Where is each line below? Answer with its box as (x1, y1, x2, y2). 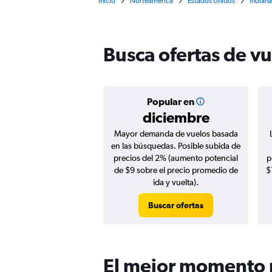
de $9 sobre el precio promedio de (114, 165, 238, 175)
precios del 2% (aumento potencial (114, 153, 238, 163)
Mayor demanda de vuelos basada (114, 129, 238, 138)
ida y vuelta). (153, 177, 199, 187)
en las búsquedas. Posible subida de (111, 141, 240, 151)
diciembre (142, 109, 209, 126)
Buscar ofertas (148, 200, 203, 210)
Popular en (146, 96, 194, 107)
